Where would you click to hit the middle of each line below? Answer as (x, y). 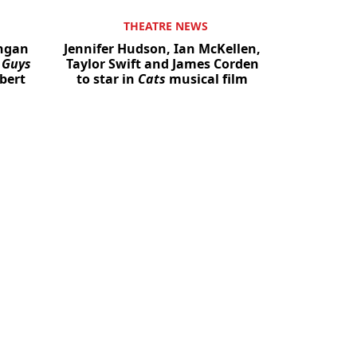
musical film (207, 79)
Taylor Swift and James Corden (162, 64)
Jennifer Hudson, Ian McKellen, (162, 49)
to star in (107, 79)
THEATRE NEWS (165, 26)
